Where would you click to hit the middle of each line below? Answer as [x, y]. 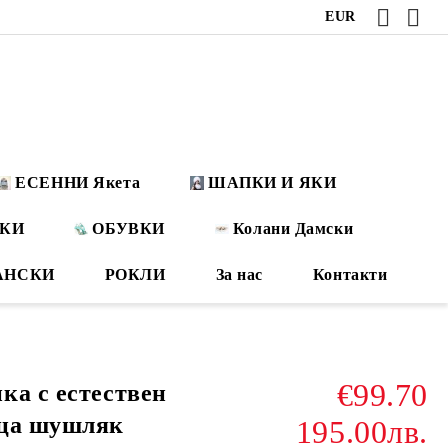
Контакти [350, 274]
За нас [239, 274]
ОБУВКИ [128, 228]
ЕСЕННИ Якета [78, 182]
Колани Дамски [293, 228]
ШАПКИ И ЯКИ [272, 182]
